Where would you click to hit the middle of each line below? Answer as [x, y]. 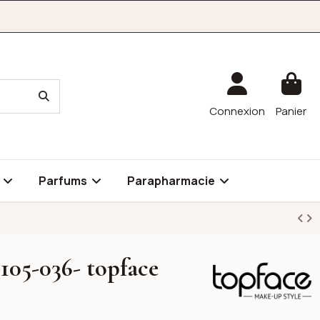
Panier [291, 111]
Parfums [64, 181]
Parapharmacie [172, 181]
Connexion [237, 111]
